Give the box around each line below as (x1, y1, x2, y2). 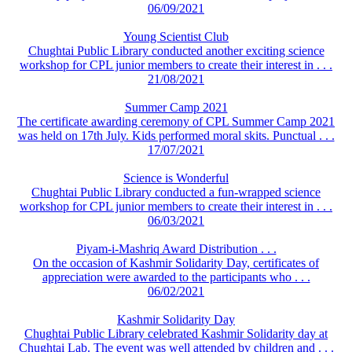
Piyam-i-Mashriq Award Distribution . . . (75, 241, 277, 255)
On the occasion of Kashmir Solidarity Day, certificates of (33, 255, 319, 269)
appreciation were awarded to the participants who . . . (42, 269, 310, 284)
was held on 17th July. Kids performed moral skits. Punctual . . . (17, 128, 335, 142)
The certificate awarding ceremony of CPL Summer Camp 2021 (17, 114, 335, 128)
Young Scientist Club (123, 29, 229, 43)
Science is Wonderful (123, 170, 229, 185)
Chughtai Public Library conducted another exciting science (27, 43, 324, 57)
